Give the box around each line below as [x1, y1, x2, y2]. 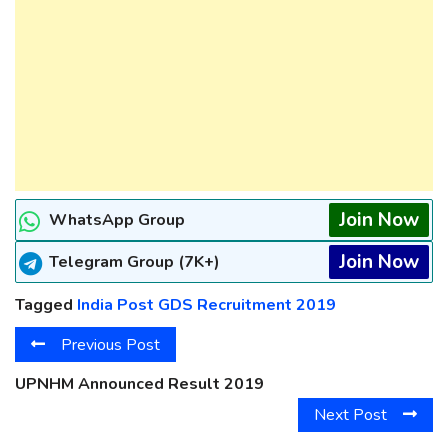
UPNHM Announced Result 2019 [15, 372, 264, 395]
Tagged [15, 294, 77, 317]
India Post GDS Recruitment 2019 [77, 294, 336, 317]
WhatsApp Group [49, 209, 185, 232]
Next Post [314, 403, 387, 426]
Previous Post [61, 333, 160, 356]
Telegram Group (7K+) [49, 251, 220, 274]
